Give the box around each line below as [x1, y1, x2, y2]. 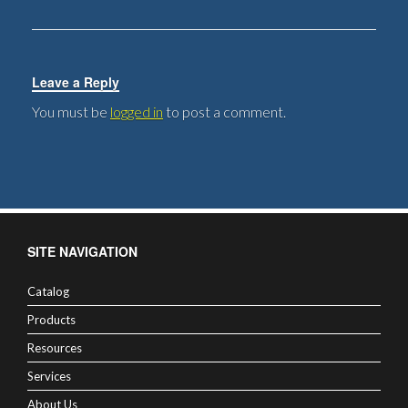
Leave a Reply [32, 72, 119, 91]
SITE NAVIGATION [27, 241, 138, 260]
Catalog [27, 283, 69, 299]
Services [27, 368, 71, 383]
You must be [32, 102, 110, 120]
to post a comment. [163, 102, 286, 120]
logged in [110, 102, 163, 120]
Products [27, 311, 76, 327]
